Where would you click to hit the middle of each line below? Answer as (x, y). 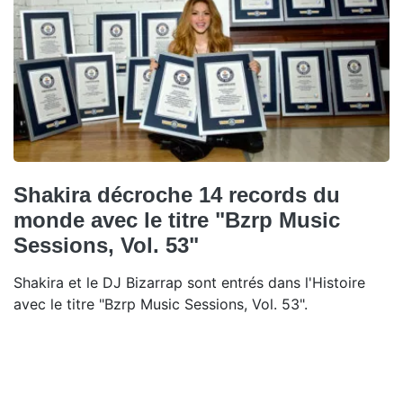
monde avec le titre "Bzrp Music (177, 220)
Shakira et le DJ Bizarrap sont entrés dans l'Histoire (189, 283)
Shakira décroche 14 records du (177, 195)
